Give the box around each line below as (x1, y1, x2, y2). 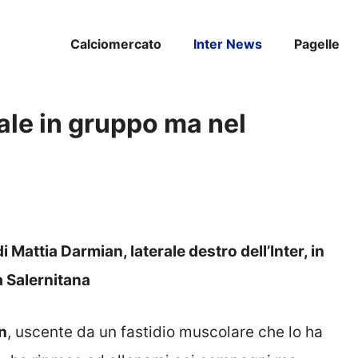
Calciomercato (70, 36, 161, 52)
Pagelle (294, 36, 340, 52)
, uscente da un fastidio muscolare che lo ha (7, 322, 323, 341)
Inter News (193, 36, 262, 52)
